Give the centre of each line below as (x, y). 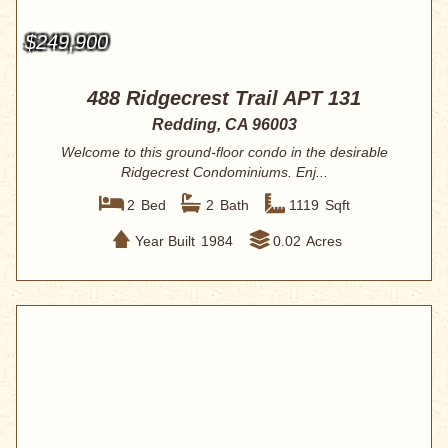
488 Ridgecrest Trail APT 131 (224, 98)
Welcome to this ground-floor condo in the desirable (224, 152)
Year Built (164, 240)
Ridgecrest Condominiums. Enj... (224, 172)
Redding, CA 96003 (224, 125)
